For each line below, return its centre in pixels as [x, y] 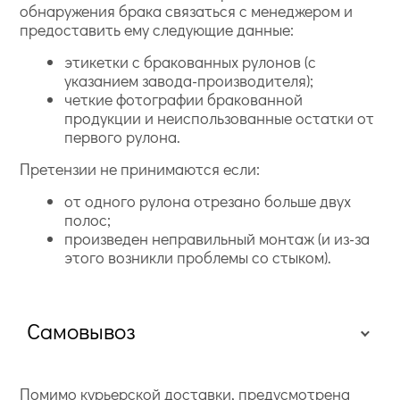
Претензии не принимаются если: [140, 169]
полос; [88, 220]
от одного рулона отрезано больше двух [208, 201]
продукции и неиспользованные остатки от [220, 118]
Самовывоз [81, 331]
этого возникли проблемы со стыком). [198, 257]
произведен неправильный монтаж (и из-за [217, 238]
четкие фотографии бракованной [184, 99]
